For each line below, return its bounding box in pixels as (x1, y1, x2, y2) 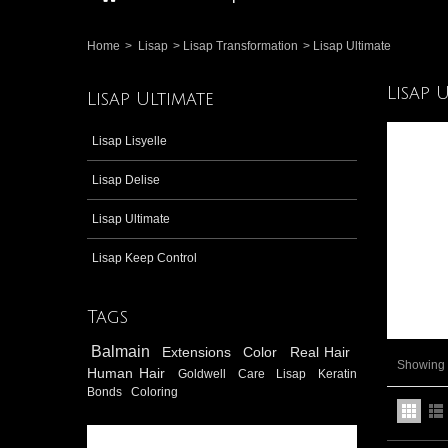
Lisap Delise (92, 172, 160, 187)
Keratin (318, 366, 358, 381)
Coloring (131, 384, 179, 399)
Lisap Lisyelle (92, 133, 167, 148)
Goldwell (178, 366, 232, 381)
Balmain (90, 342, 156, 360)
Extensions (162, 343, 237, 360)
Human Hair (87, 364, 172, 381)
